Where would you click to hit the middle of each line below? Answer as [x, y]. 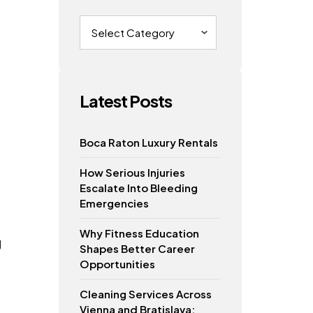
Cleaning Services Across [145, 293]
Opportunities [117, 263]
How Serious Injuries [132, 172]
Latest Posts [125, 100]
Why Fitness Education [139, 233]
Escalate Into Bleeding [138, 187]
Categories [107, 20]
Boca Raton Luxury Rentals [148, 142]
